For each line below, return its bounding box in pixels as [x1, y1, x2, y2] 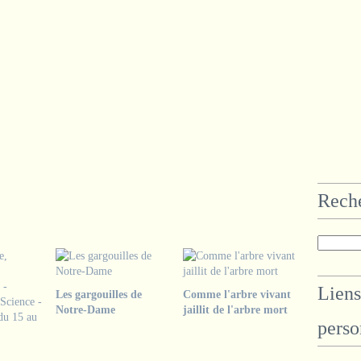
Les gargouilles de [56, 288, 142, 301]
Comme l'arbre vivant [182, 288, 291, 301]
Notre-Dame [56, 304, 115, 316]
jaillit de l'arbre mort [182, 304, 288, 316]
